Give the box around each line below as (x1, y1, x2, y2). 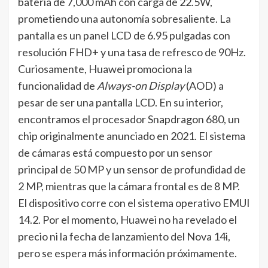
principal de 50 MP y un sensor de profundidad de (18, 162, 246, 176)
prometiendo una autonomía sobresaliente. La (18, 11, 231, 25)
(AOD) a (184, 78, 224, 92)
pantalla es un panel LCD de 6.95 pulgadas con (18, 28, 230, 42)
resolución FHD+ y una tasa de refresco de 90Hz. (18, 45, 246, 59)
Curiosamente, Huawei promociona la (18, 62, 192, 75)
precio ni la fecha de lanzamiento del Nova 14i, (18, 229, 230, 243)
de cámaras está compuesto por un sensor (18, 145, 212, 159)
